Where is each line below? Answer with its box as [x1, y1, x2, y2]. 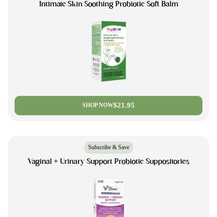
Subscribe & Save [88, 143, 129, 151]
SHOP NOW [82, 102, 113, 109]
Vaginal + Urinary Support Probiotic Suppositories [28, 158, 189, 166]
